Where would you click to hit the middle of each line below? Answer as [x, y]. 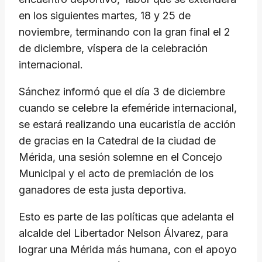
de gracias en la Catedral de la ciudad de [117, 141]
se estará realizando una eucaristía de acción [127, 125]
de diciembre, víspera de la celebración [113, 49]
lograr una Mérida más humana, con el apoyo [128, 250]
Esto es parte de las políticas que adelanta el [126, 217]
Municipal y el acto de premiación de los [116, 174]
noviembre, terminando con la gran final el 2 [125, 32]
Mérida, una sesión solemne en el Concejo [120, 157]
